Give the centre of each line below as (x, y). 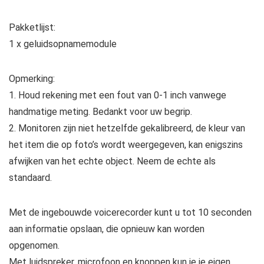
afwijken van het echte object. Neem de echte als (112, 161)
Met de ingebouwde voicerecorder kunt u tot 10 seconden (130, 212)
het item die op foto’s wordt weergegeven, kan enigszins (126, 144)
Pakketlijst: (32, 27)
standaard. (30, 177)
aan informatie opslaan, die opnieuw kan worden (107, 229)
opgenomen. (34, 245)
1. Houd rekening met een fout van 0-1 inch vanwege (118, 95)
